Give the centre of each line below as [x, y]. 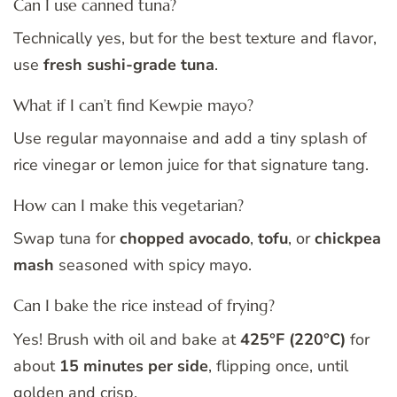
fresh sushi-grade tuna [129, 65]
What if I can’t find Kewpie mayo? [133, 105]
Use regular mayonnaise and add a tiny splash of [190, 139]
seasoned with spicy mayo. [153, 265]
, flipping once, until [278, 366]
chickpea [348, 239]
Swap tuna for [66, 239]
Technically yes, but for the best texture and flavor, [195, 39]
